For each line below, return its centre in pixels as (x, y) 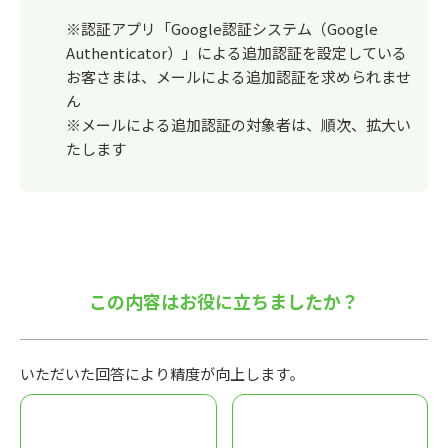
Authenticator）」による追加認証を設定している (236, 52)
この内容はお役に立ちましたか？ (224, 301)
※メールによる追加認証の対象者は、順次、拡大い (238, 124)
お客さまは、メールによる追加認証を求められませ (238, 76)
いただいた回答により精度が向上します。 (162, 373)
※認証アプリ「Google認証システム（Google (222, 28)
